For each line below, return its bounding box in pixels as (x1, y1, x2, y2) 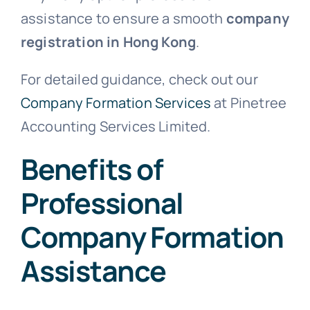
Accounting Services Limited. (20, 116, 211, 136)
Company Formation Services (20, 93, 212, 112)
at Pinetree (211, 93, 287, 112)
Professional (20, 183, 184, 222)
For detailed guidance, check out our (20, 69, 258, 89)
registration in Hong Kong (20, 32, 196, 51)
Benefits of (20, 149, 163, 188)
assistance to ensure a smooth (20, 8, 226, 28)
